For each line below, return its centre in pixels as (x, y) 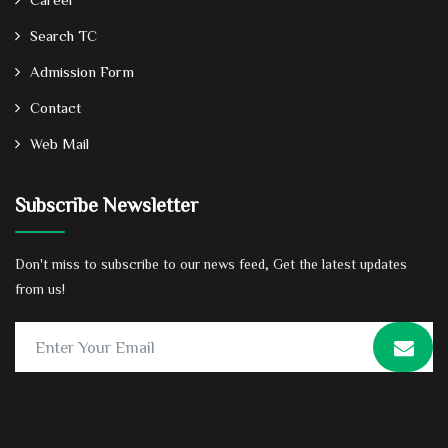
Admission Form (82, 72)
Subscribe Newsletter (106, 204)
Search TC (63, 36)
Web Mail (59, 144)
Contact (55, 108)
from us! (40, 289)
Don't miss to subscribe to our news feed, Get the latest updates (211, 264)
